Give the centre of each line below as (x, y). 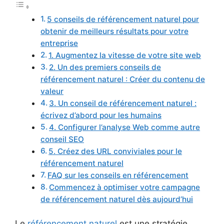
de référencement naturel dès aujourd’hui (117, 199)
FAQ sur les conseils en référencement (118, 175)
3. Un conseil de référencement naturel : (123, 103)
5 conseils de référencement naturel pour (123, 19)
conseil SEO (62, 139)
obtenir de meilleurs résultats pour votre (114, 31)
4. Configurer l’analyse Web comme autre (125, 127)
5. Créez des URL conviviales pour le (115, 151)
